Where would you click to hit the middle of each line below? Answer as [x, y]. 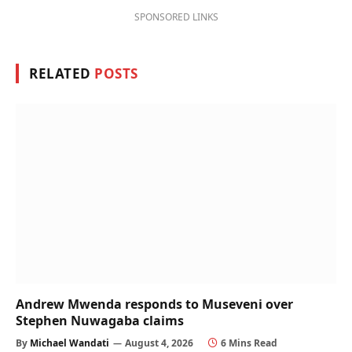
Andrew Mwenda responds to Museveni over [154, 304]
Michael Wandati [70, 343]
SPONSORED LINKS [176, 16]
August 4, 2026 [159, 343]
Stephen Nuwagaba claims [100, 321]
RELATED [62, 73]
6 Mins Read [249, 343]
